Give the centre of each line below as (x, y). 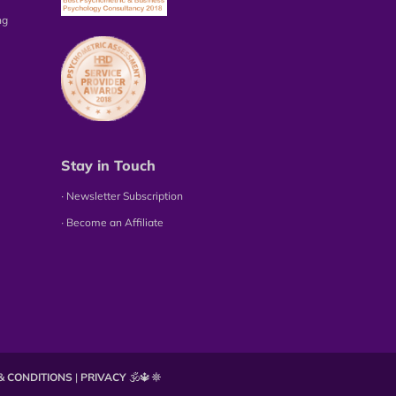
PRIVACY (104, 377)
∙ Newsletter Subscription (122, 196)
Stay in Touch (108, 166)
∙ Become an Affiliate (112, 223)
